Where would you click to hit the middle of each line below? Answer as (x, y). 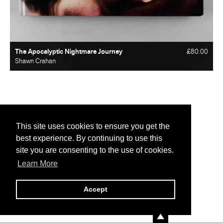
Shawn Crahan (35, 61)
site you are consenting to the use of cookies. (95, 150)
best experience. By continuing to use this (89, 138)
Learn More (38, 164)
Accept (96, 189)
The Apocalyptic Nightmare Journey (69, 51)
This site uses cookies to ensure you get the (93, 126)
